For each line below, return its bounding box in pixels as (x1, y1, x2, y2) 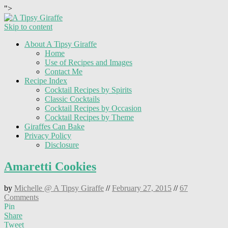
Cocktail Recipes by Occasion (45, 104, 141, 112)
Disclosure (45, 140, 79, 149)
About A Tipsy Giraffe (24, 40, 97, 48)
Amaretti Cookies (4, 159, 96, 173)
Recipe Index (24, 76, 67, 85)
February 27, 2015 (112, 183, 172, 192)
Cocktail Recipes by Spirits (45, 85, 132, 94)
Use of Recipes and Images (45, 58, 132, 67)
